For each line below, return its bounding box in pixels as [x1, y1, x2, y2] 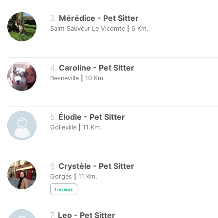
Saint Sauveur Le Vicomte [50, 25, 125, 33]
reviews [57, 186, 73, 192]
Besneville [50, 74, 79, 82]
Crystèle [58, 161, 91, 171]
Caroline [58, 62, 91, 73]
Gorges [50, 173, 72, 180]
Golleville [50, 123, 76, 131]
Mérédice [58, 13, 95, 23]
